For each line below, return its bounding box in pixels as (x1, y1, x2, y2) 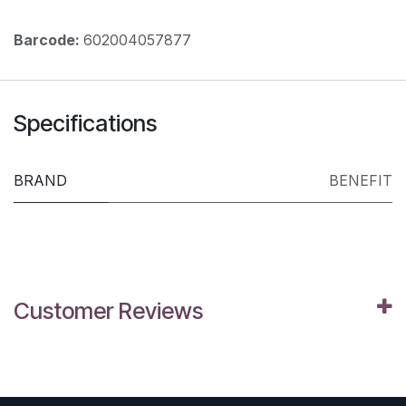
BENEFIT (329, 171, 392, 189)
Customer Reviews (14, 297, 203, 324)
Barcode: (14, 31, 83, 49)
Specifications (14, 110, 157, 137)
